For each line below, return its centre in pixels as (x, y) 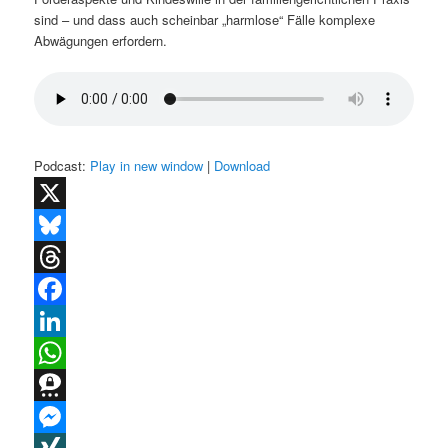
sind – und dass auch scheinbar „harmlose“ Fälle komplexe (205, 19)
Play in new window (147, 165)
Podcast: (62, 165)
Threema (60, 416)
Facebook (63, 320)
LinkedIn (59, 352)
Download (242, 165)
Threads (58, 288)
